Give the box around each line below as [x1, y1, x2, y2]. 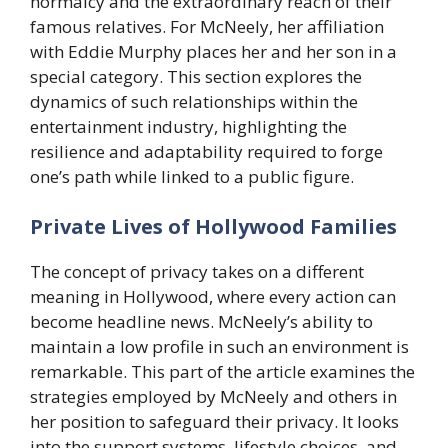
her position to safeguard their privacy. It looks [30, 409, 399, 433]
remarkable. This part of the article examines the [30, 359, 415, 383]
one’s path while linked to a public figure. [30, 165, 354, 189]
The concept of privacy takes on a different [30, 259, 364, 283]
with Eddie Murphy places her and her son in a [30, 40, 397, 64]
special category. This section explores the [30, 65, 362, 89]
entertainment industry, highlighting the [30, 115, 347, 139]
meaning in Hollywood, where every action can [30, 284, 396, 308]
